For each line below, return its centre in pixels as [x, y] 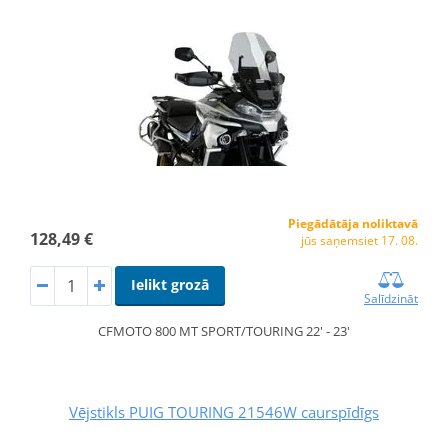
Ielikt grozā [169, 284]
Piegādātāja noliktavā [353, 223]
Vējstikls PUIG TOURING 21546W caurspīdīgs [224, 411]
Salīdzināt [391, 298]
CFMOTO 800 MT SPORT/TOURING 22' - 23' [224, 330]
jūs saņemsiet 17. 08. [360, 240]
